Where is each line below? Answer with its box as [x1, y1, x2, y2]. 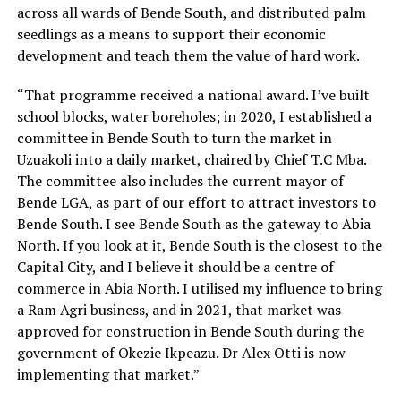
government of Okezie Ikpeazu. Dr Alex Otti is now [16, 343, 346, 363]
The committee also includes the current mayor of [16, 171, 344, 191]
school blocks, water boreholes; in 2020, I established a [16, 107, 371, 126]
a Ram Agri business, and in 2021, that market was [16, 300, 341, 320]
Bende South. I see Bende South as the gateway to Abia [16, 214, 371, 234]
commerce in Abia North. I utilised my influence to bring [16, 278, 382, 298]
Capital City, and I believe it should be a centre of [16, 257, 334, 277]
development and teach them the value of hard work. [16, 46, 360, 65]
